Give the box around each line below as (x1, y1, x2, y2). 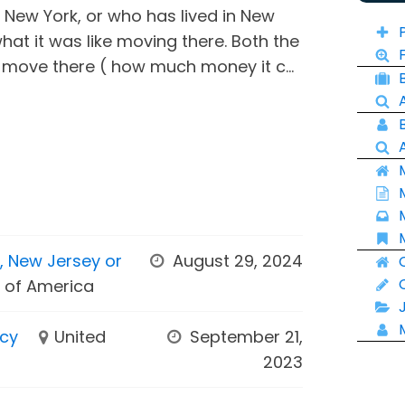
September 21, (185, 325, 304, 348)
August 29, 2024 (168, 249, 304, 272)
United (54, 325, 107, 348)
